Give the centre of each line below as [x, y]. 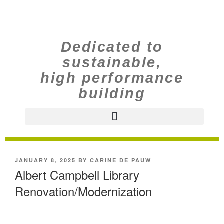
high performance [112, 78]
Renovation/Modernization [83, 191]
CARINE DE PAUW [121, 160]
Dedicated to [112, 47]
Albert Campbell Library [77, 174]
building [112, 93]
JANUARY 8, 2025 [45, 160]
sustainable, [112, 62]
